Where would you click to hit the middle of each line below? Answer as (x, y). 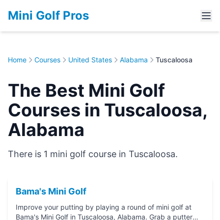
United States (90, 60)
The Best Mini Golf (86, 90)
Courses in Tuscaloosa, (108, 110)
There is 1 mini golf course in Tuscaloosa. (93, 154)
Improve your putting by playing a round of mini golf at (104, 207)
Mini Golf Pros (48, 15)
